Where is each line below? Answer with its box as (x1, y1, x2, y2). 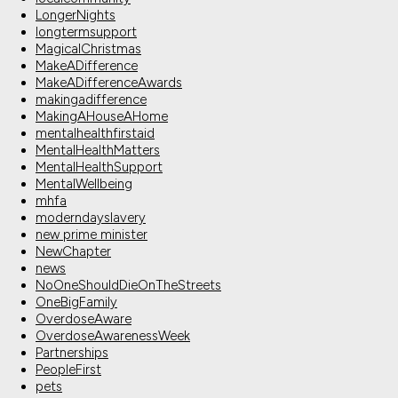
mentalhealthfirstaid (36, 125, 155, 142)
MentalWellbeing (36, 176, 132, 193)
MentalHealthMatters (36, 142, 160, 159)
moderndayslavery (36, 210, 146, 227)
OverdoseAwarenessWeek (36, 328, 190, 345)
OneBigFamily (36, 294, 117, 311)
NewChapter (36, 243, 111, 260)
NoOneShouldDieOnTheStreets (36, 277, 221, 294)
